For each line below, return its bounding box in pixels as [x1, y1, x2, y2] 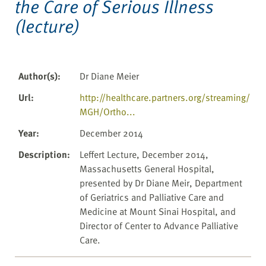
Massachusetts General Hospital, [80, 161, 214, 176]
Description [18, 147, 67, 162]
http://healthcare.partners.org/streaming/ [80, 90, 250, 105]
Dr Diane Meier [80, 69, 139, 84]
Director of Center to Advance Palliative [80, 218, 238, 233]
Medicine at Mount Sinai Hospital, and [80, 204, 236, 219]
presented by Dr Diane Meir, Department [80, 176, 242, 191]
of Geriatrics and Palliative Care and [80, 190, 224, 205]
